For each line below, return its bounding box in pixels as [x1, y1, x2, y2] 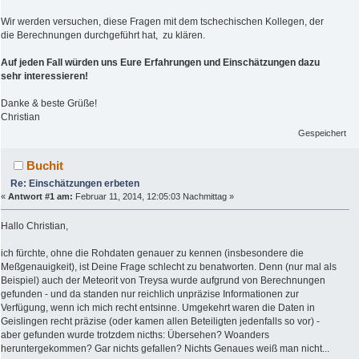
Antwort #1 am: [8, 192, 73, 202]
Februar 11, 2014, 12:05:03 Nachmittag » [73, 192, 234, 202]
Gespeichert [298, 128, 347, 139]
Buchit [26, 159, 64, 173]
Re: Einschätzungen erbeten [10, 178, 140, 190]
